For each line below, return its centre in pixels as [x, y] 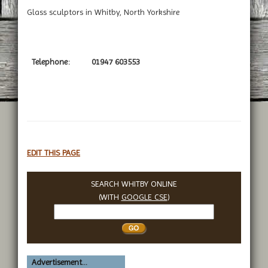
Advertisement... [60, 262]
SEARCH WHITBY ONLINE [134, 183]
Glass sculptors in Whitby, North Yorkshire [103, 12]
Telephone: [51, 61]
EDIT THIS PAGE [54, 152]
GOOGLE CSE [144, 197]
